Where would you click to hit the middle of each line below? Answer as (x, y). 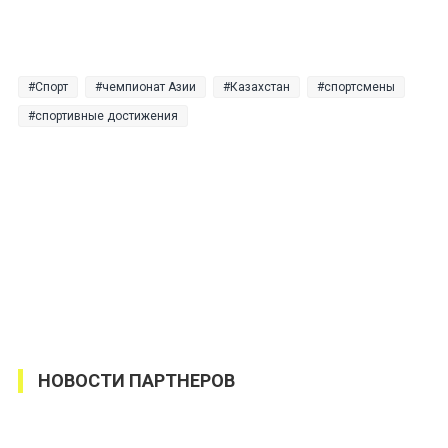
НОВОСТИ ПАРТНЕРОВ (136, 381)
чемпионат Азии (149, 87)
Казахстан (260, 87)
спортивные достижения (106, 116)
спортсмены (359, 87)
